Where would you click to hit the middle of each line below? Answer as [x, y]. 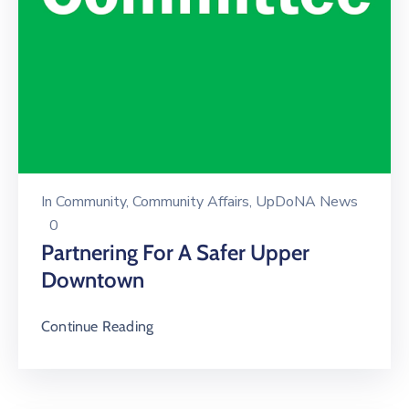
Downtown [93, 280]
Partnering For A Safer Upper [175, 253]
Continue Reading [98, 327]
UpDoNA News [307, 202]
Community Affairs [191, 202]
